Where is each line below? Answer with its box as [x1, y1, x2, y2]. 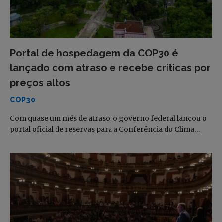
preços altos [10, 76, 70, 89]
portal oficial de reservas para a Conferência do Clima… [10, 124, 200, 134]
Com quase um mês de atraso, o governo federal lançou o [10, 113, 207, 123]
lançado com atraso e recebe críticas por [10, 61, 211, 74]
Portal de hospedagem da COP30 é [10, 47, 178, 59]
